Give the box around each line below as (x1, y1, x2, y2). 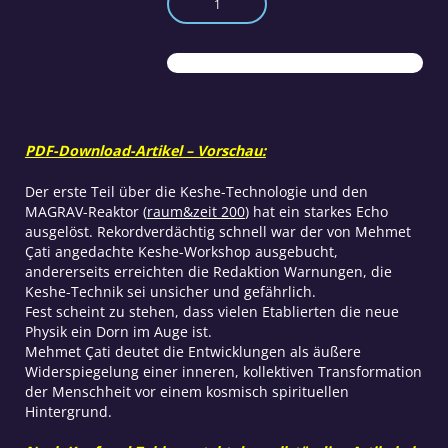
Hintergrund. (24, 401, 112, 421)
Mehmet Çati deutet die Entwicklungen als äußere (24, 341, 361, 361)
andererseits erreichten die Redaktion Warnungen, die (24, 261, 392, 281)
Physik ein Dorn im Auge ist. (24, 321, 212, 341)
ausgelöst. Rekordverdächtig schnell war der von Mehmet (24, 221, 411, 241)
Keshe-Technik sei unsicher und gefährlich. (24, 281, 316, 301)
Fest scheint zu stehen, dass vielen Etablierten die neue (24, 301, 399, 321)
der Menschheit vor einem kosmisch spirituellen (24, 381, 349, 401)
